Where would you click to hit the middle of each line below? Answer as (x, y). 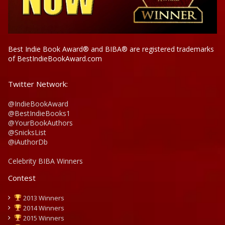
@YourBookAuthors (40, 123)
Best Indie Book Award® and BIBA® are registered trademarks (111, 49)
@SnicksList (27, 132)
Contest (22, 178)
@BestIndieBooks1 (39, 113)
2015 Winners (43, 218)
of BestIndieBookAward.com (55, 58)
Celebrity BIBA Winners (45, 161)
